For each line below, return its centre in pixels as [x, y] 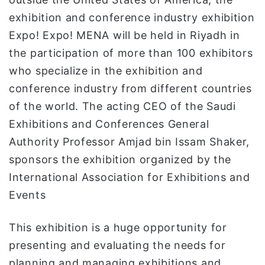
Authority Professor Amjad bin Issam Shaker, [130, 142]
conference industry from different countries [130, 89]
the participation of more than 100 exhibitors [131, 53]
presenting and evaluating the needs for [117, 245]
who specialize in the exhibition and [106, 71]
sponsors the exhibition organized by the [120, 160]
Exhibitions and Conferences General [109, 124]
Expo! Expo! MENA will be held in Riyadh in [125, 35]
